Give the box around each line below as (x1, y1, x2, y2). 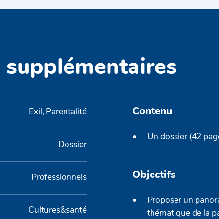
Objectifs (132, 170, 176, 181)
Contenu (132, 106, 173, 117)
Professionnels (31, 173, 87, 182)
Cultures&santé (28, 206, 87, 215)
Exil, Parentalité (28, 108, 87, 116)
